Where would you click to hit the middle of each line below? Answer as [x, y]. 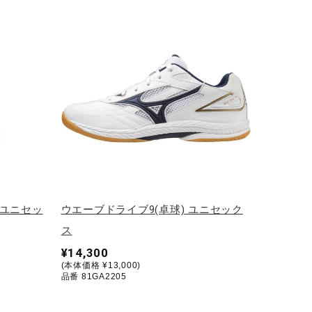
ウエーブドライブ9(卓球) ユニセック [152, 209]
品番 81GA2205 [94, 276]
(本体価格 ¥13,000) [101, 265]
